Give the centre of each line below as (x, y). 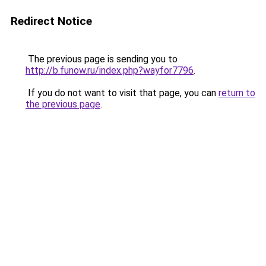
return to (237, 93)
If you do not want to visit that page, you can (122, 93)
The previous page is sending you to (102, 59)
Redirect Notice (51, 21)
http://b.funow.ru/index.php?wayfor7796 (110, 70)
